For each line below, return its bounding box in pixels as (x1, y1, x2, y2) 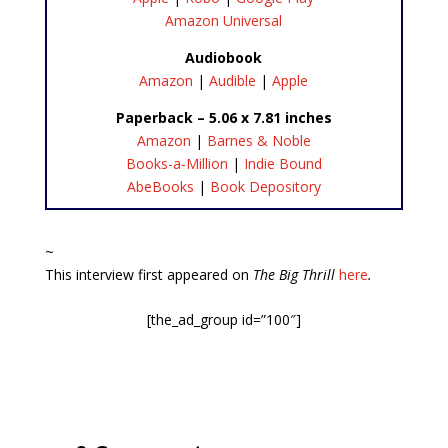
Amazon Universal (165, 10, 283, 30)
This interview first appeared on (44, 264, 253, 284)
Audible (209, 70, 257, 90)
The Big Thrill (252, 264, 335, 284)
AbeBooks (126, 176, 194, 196)
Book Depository (209, 176, 321, 196)
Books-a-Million (125, 153, 228, 173)
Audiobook (185, 47, 263, 67)
